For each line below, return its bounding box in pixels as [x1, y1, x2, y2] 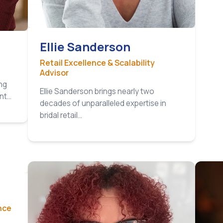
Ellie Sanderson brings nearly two [40, 86, 154, 97]
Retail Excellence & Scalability [40, 57, 155, 69]
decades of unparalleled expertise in [40, 98, 166, 109]
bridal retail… [40, 110, 82, 121]
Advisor [40, 67, 69, 79]
